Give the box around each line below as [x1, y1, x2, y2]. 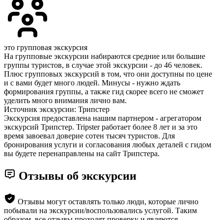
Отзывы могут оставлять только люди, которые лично [18, 197, 198, 206]
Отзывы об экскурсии [16, 169, 137, 183]
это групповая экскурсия [4, 43, 87, 52]
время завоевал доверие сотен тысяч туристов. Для [4, 132, 175, 140]
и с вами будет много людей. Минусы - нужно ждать [4, 79, 180, 87]
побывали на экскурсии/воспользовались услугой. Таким [4, 206, 197, 215]
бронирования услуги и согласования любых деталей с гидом [4, 140, 211, 149]
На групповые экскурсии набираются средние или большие [4, 52, 205, 61]
